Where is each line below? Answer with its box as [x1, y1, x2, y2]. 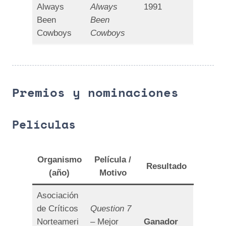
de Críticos [37, 203, 79, 213]
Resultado [146, 161, 187, 171]
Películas [12, 115, 76, 133]
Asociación [37, 190, 79, 200]
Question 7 [90, 203, 132, 213]
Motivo [99, 167, 127, 178]
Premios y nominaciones [12, 83, 179, 101]
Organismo [37, 154, 82, 164]
